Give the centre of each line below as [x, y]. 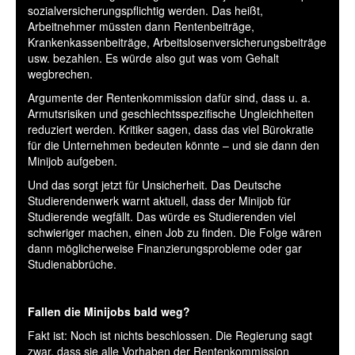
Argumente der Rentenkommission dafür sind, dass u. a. [169, 97]
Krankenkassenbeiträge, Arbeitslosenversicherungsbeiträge [177, 42]
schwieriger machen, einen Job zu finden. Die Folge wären [175, 232]
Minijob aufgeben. [73, 160]
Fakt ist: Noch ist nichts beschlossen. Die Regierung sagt [170, 335]
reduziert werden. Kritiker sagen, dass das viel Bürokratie [171, 129]
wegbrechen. [60, 73]
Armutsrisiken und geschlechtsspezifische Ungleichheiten [171, 113]
